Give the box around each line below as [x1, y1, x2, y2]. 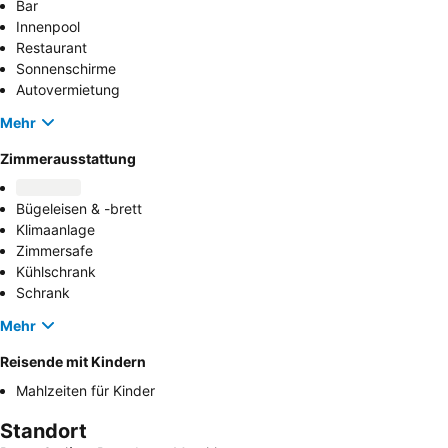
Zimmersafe [16, 242, 93, 260]
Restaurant [16, 39, 87, 57]
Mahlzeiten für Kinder [16, 382, 155, 400]
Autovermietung [16, 81, 120, 99]
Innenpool [16, 18, 80, 36]
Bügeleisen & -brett [16, 200, 142, 218]
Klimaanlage [16, 221, 95, 239]
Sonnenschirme [16, 60, 116, 78]
